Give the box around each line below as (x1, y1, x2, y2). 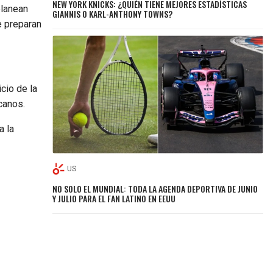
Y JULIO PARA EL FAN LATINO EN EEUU (52, 191, 176, 205)
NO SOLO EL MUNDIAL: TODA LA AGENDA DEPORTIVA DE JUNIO (52, 182, 258, 195)
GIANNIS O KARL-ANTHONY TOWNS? (52, 7, 173, 20)
